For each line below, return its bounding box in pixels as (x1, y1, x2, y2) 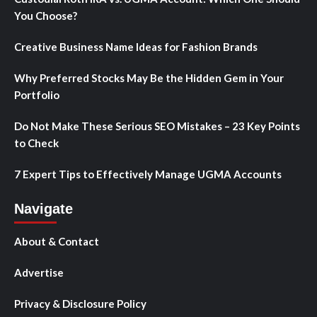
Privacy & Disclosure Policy (14, 296, 146, 310)
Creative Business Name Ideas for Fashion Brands (14, 40, 258, 53)
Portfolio (14, 88, 59, 101)
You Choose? (14, 8, 77, 22)
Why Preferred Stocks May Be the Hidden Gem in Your (14, 71, 284, 84)
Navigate (14, 200, 73, 217)
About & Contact (14, 234, 99, 248)
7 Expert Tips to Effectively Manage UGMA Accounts (14, 167, 282, 180)
